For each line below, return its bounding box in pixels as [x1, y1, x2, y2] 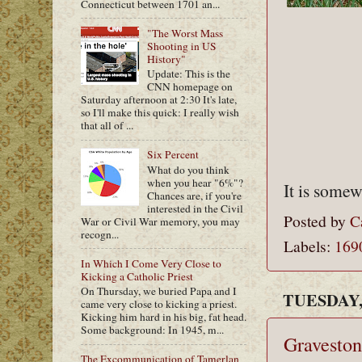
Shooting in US [147, 38, 217, 53]
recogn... [81, 226, 119, 242]
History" [147, 51, 187, 66]
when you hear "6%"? [147, 175, 244, 190]
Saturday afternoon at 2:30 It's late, [81, 92, 237, 107]
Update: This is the [147, 66, 231, 82]
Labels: [284, 234, 335, 257]
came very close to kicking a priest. [81, 297, 237, 312]
